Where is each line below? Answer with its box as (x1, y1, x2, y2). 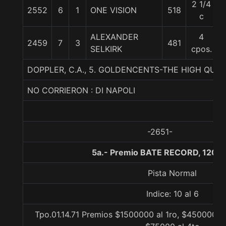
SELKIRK (90, 44, 122, 54)
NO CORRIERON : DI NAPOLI (27, 85, 135, 95)
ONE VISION (90, 5, 137, 15)
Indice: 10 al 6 (146, 189, 199, 199)
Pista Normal (148, 168, 197, 178)
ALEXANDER (90, 32, 138, 42)
